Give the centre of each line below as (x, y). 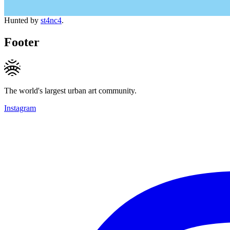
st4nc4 (51, 20)
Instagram (20, 108)
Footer (22, 42)
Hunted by (22, 20)
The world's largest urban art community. (70, 90)
